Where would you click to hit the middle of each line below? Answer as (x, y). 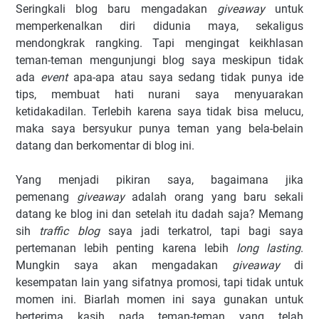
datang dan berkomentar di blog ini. (105, 146)
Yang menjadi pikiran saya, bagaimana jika (159, 180)
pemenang (46, 197)
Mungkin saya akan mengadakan (124, 265)
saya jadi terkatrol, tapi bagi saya (201, 231)
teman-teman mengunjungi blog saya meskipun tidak (159, 60)
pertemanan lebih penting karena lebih (126, 248)
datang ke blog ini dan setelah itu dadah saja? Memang (159, 214)
